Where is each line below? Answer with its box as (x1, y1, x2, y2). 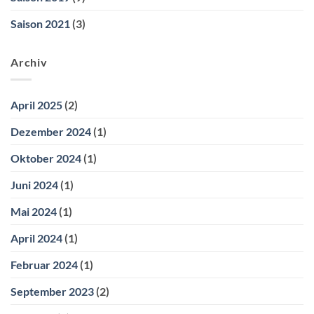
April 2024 (11, 231, 62, 245)
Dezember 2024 (11, 124, 91, 138)
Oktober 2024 (11, 151, 81, 165)
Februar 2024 (11, 257, 78, 271)
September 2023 (11, 284, 94, 298)
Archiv (11, 55, 48, 69)
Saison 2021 (11, 17, 70, 31)
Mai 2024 (11, 204, 57, 218)
